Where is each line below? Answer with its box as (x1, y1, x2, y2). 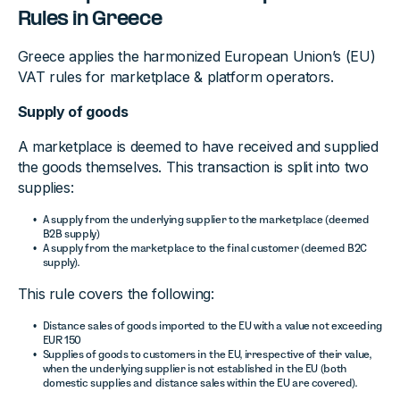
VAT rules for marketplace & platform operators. (17, 68, 334, 86)
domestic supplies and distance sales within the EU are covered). (42, 377, 357, 388)
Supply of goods (17, 103, 129, 121)
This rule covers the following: (17, 285, 214, 303)
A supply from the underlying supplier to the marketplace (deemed (42, 213, 370, 225)
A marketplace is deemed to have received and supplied (17, 137, 379, 155)
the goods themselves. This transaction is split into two (17, 158, 369, 176)
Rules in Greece (17, 9, 162, 30)
